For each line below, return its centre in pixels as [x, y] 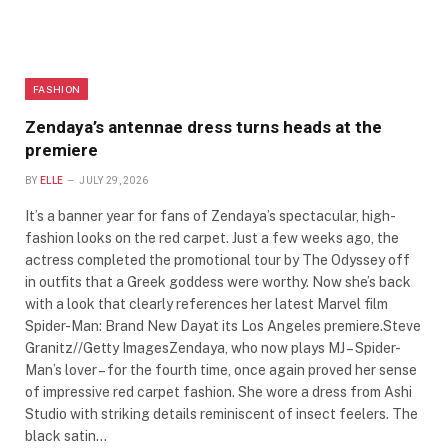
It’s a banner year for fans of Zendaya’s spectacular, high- [210, 216]
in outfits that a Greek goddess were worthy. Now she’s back [218, 282]
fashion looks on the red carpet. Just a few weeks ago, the [212, 238]
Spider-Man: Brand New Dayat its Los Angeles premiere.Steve [223, 326]
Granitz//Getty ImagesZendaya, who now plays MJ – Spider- [213, 348]
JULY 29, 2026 [114, 181]
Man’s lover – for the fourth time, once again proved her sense [221, 370]
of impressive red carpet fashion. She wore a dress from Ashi [218, 392]
